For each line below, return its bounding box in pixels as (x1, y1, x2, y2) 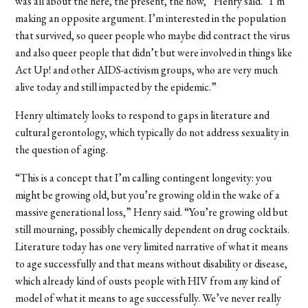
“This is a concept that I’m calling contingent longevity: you (15, 170, 272, 185)
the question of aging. (15, 142, 109, 157)
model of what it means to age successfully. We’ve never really (15, 290, 282, 305)
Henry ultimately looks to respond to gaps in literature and (15, 107, 270, 122)
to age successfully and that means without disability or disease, (15, 256, 288, 271)
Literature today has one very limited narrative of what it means (15, 239, 289, 254)
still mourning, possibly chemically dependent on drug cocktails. (15, 221, 290, 236)
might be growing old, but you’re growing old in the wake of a (15, 187, 280, 202)
